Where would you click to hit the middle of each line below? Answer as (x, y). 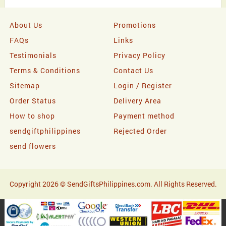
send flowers (33, 146)
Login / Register (143, 86)
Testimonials (33, 55)
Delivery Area (138, 101)
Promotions (135, 25)
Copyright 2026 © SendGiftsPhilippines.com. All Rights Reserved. (113, 184)
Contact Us (134, 71)
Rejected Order (140, 131)
